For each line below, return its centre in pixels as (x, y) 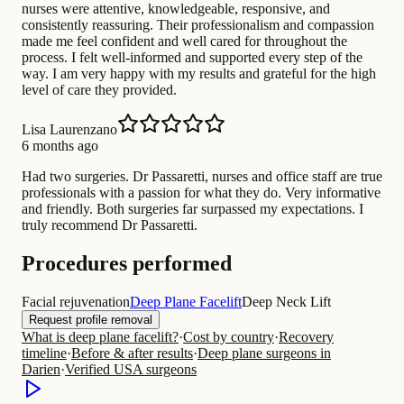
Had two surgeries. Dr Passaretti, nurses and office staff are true (202, 177)
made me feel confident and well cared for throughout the (184, 41)
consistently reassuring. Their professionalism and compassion (198, 25)
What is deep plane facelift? (100, 337)
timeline (44, 353)
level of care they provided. (99, 90)
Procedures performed (127, 264)
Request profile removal (91, 320)
